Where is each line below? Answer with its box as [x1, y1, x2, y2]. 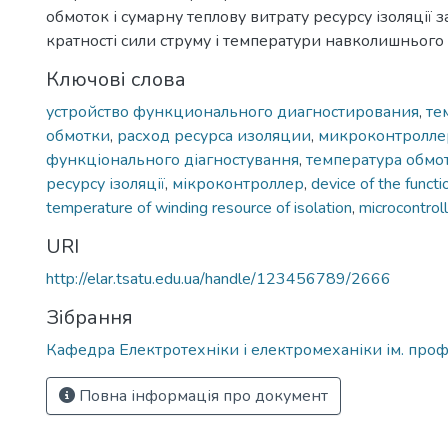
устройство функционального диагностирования [46, 101, 419, 123]
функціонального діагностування [46, 149, 299, 171]
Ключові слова [46, 66, 186, 93]
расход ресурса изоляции [117, 125, 311, 147]
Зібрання [46, 304, 133, 331]
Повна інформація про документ [75, 385, 328, 407]
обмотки [46, 125, 110, 147]
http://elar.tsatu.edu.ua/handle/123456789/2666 [46, 268, 391, 290]
